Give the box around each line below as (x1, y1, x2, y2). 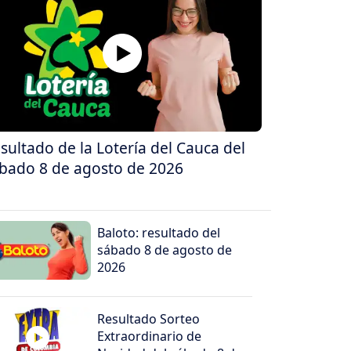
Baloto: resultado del (97, 224, 221, 242)
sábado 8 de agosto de (97, 241, 233, 259)
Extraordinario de (97, 327, 202, 346)
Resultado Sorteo (97, 310, 201, 328)
